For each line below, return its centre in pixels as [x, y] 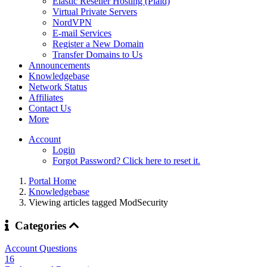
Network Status [58, 87]
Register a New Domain [98, 44]
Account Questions [41, 249]
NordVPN [72, 22]
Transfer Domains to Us [97, 55]
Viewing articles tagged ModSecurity [98, 202]
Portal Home [52, 181]
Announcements [59, 65]
